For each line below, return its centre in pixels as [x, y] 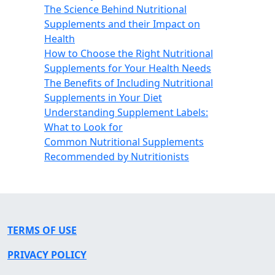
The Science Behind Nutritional [115, 9]
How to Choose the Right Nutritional [129, 53]
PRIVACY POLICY [47, 255]
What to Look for [83, 127]
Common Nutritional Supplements [124, 142]
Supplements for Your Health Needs [128, 68]
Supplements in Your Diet [103, 98]
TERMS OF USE [42, 230]
